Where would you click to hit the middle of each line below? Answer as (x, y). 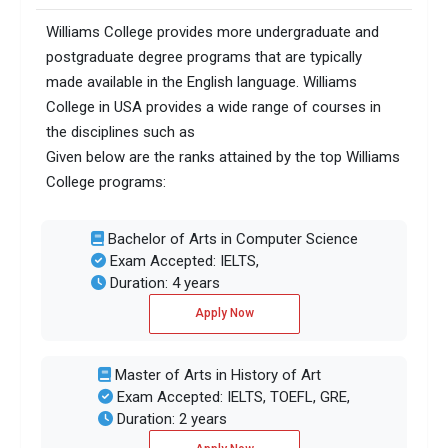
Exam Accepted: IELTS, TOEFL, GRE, (231, 396)
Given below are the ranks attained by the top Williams (223, 157)
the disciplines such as (121, 132)
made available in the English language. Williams (202, 82)
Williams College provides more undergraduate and (213, 32)
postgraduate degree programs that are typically (204, 57)
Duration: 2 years (170, 418)
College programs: (106, 182)
